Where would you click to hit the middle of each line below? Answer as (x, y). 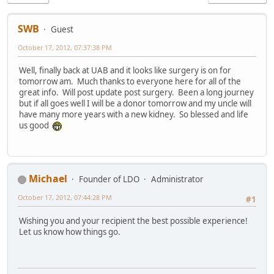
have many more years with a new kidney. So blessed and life (134, 115)
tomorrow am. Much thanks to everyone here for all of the (130, 82)
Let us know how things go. (70, 231)
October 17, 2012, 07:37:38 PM (65, 47)
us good (36, 126)
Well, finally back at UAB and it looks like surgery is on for (125, 71)
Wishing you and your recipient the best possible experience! (133, 220)
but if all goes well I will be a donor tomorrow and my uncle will (135, 104)
